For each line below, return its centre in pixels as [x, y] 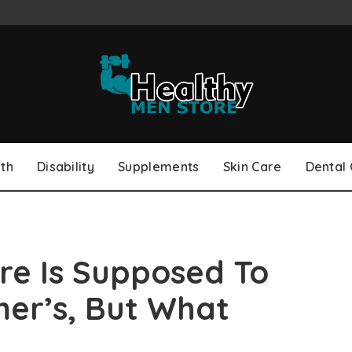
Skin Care [252, 166]
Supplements [159, 166]
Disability [66, 166]
